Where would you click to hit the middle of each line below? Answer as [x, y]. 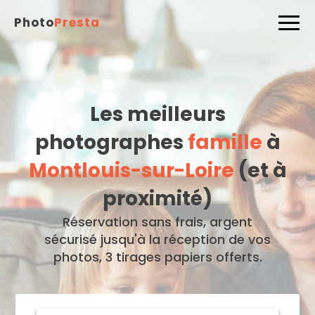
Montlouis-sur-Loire [131, 171]
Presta [77, 22]
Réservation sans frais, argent [157, 222]
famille [225, 142]
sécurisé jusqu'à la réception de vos [157, 239]
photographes [111, 142]
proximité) [157, 199]
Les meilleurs [157, 114]
